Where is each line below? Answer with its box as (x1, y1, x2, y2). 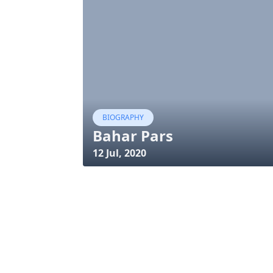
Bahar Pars (93, 126, 173, 146)
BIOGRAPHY (102, 112, 144, 122)
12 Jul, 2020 (93, 146, 146, 160)
